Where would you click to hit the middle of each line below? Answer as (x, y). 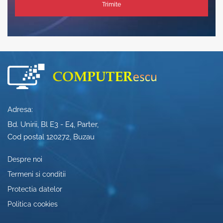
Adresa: (20, 109)
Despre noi (25, 159)
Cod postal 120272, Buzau (51, 137)
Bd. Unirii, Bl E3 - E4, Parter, (53, 124)
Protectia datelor (35, 189)
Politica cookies (33, 204)
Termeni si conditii (37, 174)
